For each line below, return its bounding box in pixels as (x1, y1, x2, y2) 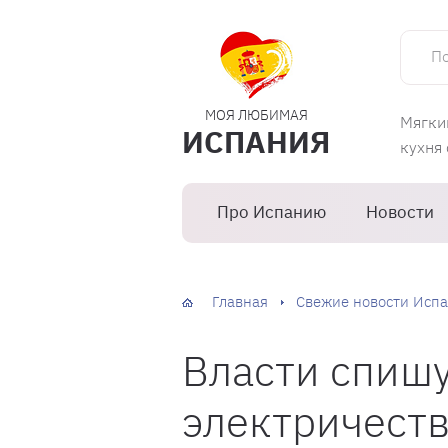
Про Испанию (217, 201, 326, 223)
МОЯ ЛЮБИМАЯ (204, 105, 308, 124)
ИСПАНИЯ (182, 121, 330, 161)
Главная (212, 292, 268, 311)
